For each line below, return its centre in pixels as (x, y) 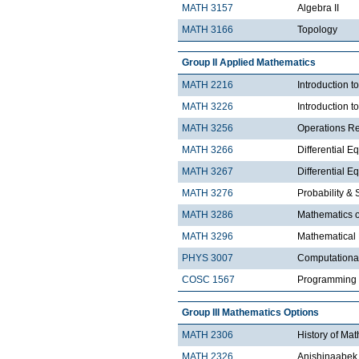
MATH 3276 (208, 194)
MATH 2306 (208, 335)
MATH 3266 (208, 150)
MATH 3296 (208, 237)
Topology (317, 30)
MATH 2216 (208, 85)
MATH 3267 (208, 172)
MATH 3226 (208, 107)
